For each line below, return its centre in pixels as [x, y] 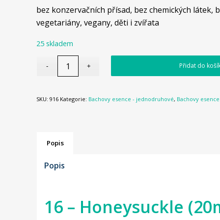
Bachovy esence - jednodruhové [131, 99]
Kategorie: [74, 99]
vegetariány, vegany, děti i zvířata [97, 23]
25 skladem [55, 43]
